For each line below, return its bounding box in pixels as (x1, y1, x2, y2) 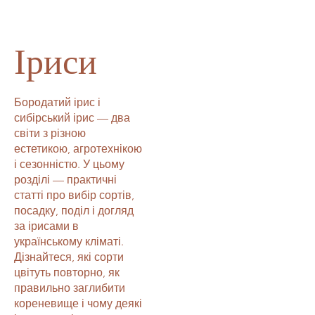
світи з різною (14, 126, 86, 140)
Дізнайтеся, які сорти (14, 250, 124, 264)
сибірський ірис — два (14, 110, 130, 124)
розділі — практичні (14, 172, 117, 186)
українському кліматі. (14, 234, 124, 248)
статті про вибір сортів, (14, 188, 134, 202)
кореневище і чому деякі (14, 296, 142, 310)
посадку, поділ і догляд (14, 203, 134, 217)
